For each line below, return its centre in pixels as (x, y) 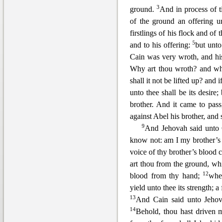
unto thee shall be (158, 92)
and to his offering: (161, 45)
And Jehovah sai (172, 128)
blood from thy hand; (166, 176)
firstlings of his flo (158, 33)
